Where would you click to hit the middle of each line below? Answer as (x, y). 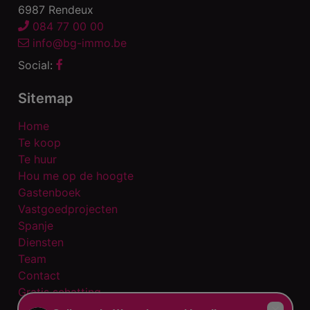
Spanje (36, 225)
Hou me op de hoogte (76, 175)
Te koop (39, 142)
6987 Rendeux (56, 9)
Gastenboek (49, 192)
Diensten (41, 242)
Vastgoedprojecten (68, 209)
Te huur (37, 159)
